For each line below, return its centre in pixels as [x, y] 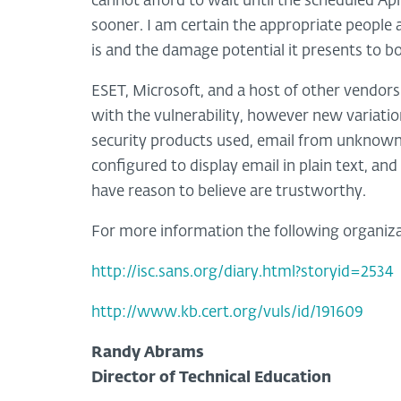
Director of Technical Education [211, 378]
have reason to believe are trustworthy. [229, 192]
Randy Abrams [148, 353]
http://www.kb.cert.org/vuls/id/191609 [227, 312]
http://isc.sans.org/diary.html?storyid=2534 [243, 272]
